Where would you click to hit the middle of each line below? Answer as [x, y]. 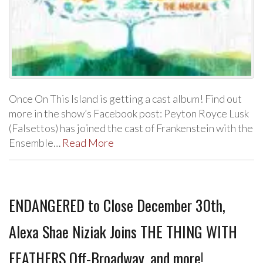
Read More [88, 142]
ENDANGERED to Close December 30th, [117, 205]
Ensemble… [36, 142]
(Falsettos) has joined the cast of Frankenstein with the [131, 128]
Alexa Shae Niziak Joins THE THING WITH [123, 231]
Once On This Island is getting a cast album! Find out [125, 98]
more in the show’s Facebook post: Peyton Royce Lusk [129, 113]
